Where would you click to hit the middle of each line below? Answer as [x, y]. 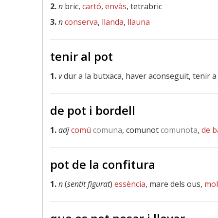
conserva [81, 22]
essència [130, 184]
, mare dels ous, [175, 184]
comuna [107, 130]
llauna [139, 22]
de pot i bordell [93, 110]
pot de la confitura [103, 164]
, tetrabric [144, 6]
